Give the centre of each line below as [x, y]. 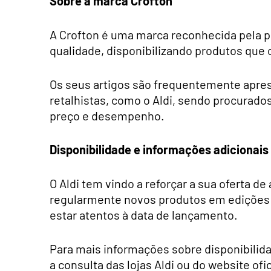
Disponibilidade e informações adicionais [159, 149]
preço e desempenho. [107, 115]
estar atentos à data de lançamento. [144, 214]
